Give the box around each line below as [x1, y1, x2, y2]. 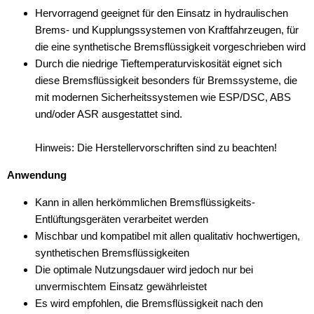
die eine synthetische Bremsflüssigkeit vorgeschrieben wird [35, 41, 306, 53]
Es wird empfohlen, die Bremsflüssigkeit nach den [35, 297, 263, 309]
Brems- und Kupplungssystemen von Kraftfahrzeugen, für [35, 24, 299, 36]
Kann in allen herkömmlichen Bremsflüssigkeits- [35, 196, 255, 208]
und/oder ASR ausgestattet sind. [35, 108, 182, 120]
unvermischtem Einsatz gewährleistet [35, 280, 207, 292]
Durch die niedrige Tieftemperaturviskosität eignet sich [35, 57, 282, 69]
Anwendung [7, 169, 67, 181]
